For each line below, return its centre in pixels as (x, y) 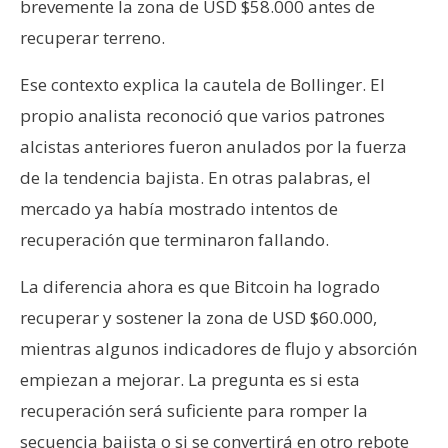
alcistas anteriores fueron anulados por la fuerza (213, 146)
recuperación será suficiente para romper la (194, 410)
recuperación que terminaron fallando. (174, 239)
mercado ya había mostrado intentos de (179, 208)
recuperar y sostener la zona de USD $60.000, (198, 317)
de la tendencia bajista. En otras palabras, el (195, 177)
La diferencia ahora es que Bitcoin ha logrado (200, 286)
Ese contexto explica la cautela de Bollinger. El (202, 84)
